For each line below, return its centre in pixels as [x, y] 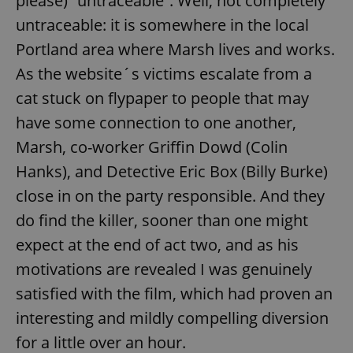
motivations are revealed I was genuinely [164, 269]
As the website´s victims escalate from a [164, 73]
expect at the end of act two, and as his [157, 244]
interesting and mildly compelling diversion [172, 318]
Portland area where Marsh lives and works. [175, 49]
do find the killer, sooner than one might [162, 220]
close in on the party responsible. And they [170, 195]
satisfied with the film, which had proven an [174, 293]
